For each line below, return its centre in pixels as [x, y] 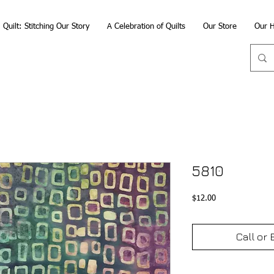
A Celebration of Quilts [146, 27]
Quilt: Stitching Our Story [46, 27]
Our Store [220, 27]
